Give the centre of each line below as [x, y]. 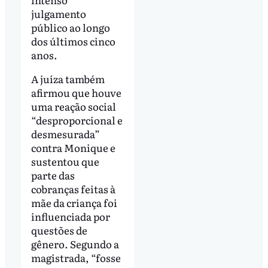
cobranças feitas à [73, 189]
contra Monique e [73, 148]
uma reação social [73, 106]
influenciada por [70, 217]
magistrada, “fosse [76, 258]
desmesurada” [65, 134]
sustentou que [65, 162]
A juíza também [68, 79]
